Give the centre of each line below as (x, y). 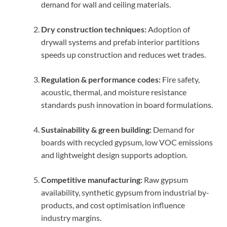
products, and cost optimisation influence (113, 205)
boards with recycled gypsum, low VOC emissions (127, 142)
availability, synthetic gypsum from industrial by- (125, 192)
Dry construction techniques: (94, 29)
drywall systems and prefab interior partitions (120, 42)
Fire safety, (180, 79)
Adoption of (168, 29)
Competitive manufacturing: (92, 179)
